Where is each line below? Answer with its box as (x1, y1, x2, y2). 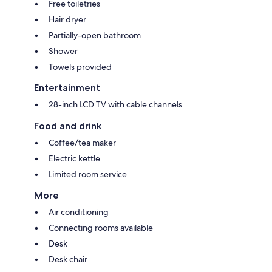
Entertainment (34, 81, 100, 93)
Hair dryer (49, 13, 86, 25)
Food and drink (34, 120, 101, 132)
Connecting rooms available (49, 222, 153, 233)
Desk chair (49, 253, 87, 265)
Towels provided (49, 61, 112, 72)
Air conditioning (49, 206, 109, 217)
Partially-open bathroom (49, 29, 141, 41)
